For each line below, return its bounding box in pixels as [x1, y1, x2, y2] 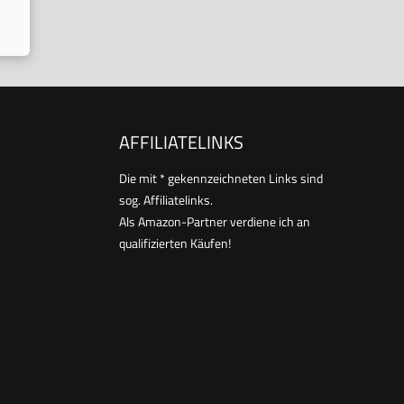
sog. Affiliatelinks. [119, 190, 213, 210]
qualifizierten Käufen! [119, 234, 231, 253]
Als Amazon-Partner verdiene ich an [119, 212, 310, 232]
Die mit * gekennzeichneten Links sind [119, 169, 323, 188]
